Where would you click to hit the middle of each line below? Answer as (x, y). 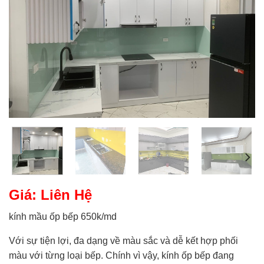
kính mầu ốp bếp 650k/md (63, 217)
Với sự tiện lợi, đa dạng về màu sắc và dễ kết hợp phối (123, 241)
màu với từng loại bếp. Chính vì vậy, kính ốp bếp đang (121, 256)
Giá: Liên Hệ (50, 195)
